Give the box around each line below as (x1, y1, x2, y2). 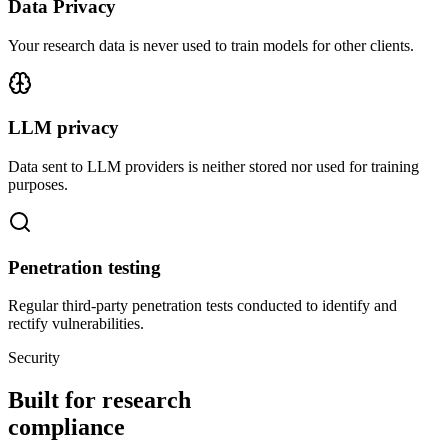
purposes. (8, 175, 68, 193)
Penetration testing (8, 256, 161, 278)
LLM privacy (8, 117, 119, 139)
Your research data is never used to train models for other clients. (8, 36, 414, 54)
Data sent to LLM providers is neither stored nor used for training (8, 157, 419, 175)
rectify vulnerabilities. (8, 315, 144, 333)
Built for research (8, 387, 191, 414)
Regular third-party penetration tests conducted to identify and (8, 297, 397, 315)
